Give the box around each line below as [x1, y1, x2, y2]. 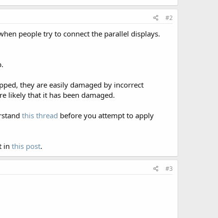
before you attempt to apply [58, 110, 154, 120]
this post [12, 141, 40, 151]
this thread [22, 110, 58, 120]
